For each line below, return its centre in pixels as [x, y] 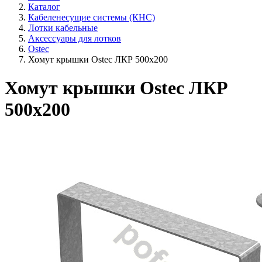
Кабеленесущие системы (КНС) [92, 17]
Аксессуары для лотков [75, 38]
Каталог [44, 7]
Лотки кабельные [63, 28]
